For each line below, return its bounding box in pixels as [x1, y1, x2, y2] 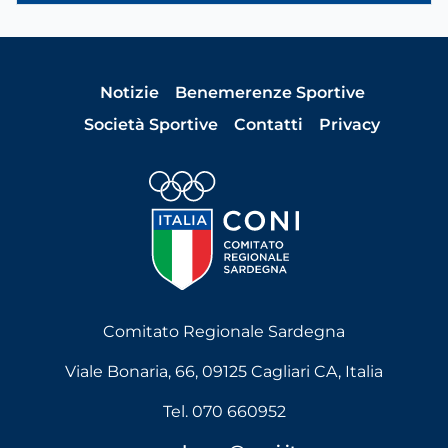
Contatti [234, 114, 303, 134]
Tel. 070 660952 [162, 402, 286, 422]
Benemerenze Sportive [174, 82, 365, 102]
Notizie [99, 82, 159, 102]
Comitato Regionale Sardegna [103, 322, 345, 342]
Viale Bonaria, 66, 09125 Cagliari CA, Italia [65, 362, 383, 382]
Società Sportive [84, 114, 218, 134]
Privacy [319, 114, 380, 134]
